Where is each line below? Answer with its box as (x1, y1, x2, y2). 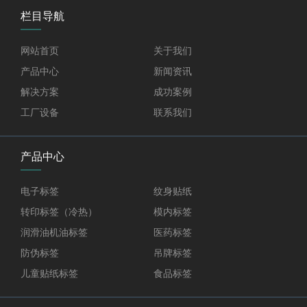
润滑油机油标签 (21, 227, 88, 238)
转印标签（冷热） (21, 206, 97, 218)
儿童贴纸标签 (21, 268, 78, 280)
